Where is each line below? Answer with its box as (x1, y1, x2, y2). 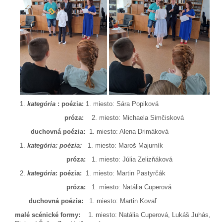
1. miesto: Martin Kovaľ (83, 197, 157, 205)
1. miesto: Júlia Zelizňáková (86, 156, 172, 164)
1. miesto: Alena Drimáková (87, 128, 168, 136)
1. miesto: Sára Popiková (84, 100, 159, 108)
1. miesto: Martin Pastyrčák (82, 169, 166, 177)
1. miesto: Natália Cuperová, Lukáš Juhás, (80, 211, 211, 219)
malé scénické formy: (15, 211, 80, 219)
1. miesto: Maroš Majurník (88, 142, 163, 150)
